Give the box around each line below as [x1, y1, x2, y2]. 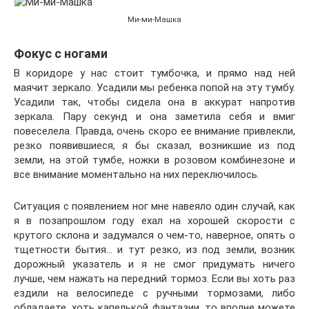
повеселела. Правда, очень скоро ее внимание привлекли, [14, 125, 295, 137]
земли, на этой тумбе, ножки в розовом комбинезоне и [14, 154, 295, 166]
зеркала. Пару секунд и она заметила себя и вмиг [14, 110, 295, 123]
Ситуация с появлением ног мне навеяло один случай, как [14, 200, 295, 212]
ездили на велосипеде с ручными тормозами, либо [14, 287, 295, 299]
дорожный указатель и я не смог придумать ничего [14, 258, 295, 270]
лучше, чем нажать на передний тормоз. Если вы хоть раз [14, 272, 295, 285]
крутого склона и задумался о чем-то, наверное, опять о [14, 229, 295, 241]
